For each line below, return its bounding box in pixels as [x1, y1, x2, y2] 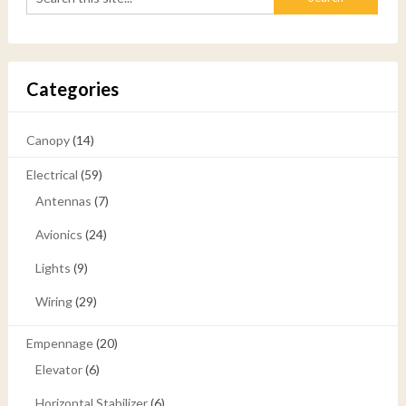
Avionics [34, 226, 82, 242]
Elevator [34, 361, 82, 377]
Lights [34, 259, 71, 275]
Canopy [25, 131, 70, 148]
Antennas [34, 192, 92, 208]
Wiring [34, 293, 72, 309]
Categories [25, 77, 119, 100]
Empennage [25, 334, 93, 351]
